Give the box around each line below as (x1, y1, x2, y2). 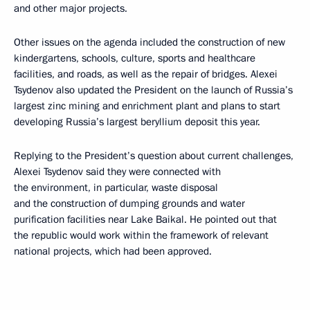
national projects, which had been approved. (14, 244, 212, 258)
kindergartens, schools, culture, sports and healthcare (14, 51, 255, 65)
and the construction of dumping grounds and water (14, 197, 245, 210)
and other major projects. (14, 1, 127, 15)
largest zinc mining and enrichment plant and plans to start (14, 99, 280, 113)
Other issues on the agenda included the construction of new (14, 35, 285, 49)
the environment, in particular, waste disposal (14, 181, 218, 194)
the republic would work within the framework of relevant (14, 228, 268, 242)
